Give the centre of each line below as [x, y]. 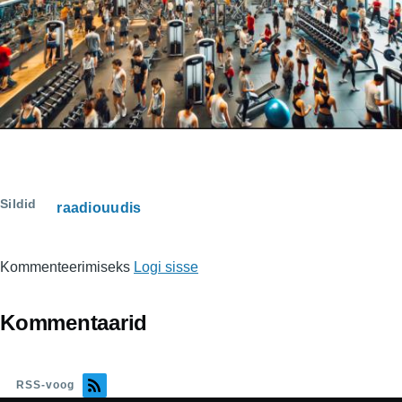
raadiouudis [99, 208]
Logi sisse [166, 267]
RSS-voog [45, 385]
